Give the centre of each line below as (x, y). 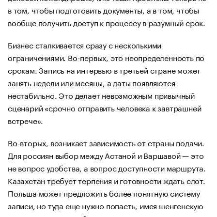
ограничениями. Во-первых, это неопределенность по (106, 57)
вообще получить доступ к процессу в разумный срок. (107, 22)
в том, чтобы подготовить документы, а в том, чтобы (103, 9)
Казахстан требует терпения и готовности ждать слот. (107, 180)
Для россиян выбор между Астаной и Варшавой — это (106, 155)
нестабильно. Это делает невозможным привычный (101, 95)
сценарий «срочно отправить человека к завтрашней (105, 107)
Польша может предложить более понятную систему (104, 193)
